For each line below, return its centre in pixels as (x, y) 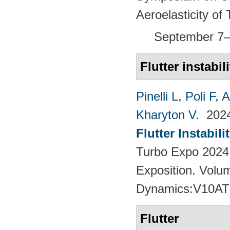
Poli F (200, 96)
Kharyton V (166, 114)
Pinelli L (157, 96)
